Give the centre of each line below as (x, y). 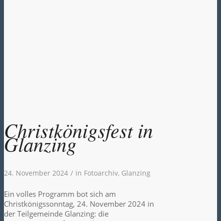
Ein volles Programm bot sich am (60, 194)
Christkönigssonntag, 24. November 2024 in (79, 204)
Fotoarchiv (101, 173)
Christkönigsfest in (78, 130)
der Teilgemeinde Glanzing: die (56, 214)
